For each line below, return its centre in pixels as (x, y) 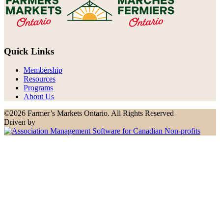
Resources (40, 79)
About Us (39, 97)
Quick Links (29, 51)
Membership (43, 70)
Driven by (20, 122)
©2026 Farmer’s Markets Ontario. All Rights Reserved (89, 113)
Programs (38, 88)
